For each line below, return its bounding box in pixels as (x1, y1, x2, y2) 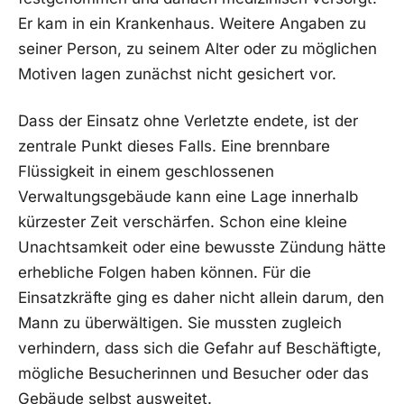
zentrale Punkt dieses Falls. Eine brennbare (18, 136, 330, 155)
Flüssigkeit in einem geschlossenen (18, 161, 274, 180)
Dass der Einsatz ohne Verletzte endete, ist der (18, 111, 358, 130)
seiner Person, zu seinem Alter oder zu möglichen (18, 39, 377, 58)
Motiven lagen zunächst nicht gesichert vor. (18, 64, 336, 83)
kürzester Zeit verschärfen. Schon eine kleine (18, 212, 347, 231)
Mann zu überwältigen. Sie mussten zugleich (18, 313, 342, 332)
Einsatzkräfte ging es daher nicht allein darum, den (18, 288, 384, 307)
